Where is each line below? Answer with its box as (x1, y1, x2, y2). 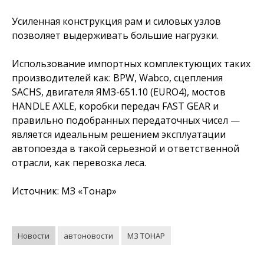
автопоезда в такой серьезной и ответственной (12, 142, 239, 155)
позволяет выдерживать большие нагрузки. (12, 29, 219, 42)
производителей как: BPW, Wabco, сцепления (12, 71, 223, 84)
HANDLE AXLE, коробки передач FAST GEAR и (12, 100, 219, 113)
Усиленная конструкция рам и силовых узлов (12, 15, 221, 28)
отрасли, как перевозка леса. (12, 156, 146, 169)
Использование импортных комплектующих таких (12, 57, 250, 70)
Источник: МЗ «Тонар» (12, 184, 117, 197)
